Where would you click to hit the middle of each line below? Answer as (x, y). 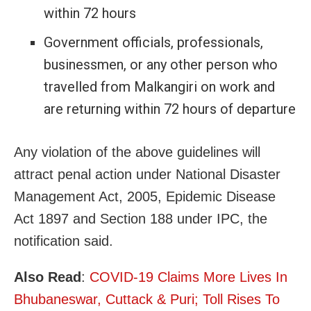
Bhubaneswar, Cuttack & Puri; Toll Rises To (147, 300)
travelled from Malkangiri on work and (159, 87)
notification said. (64, 241)
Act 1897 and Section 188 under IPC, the (141, 219)
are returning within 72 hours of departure (169, 109)
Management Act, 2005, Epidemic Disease (145, 197)
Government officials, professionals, (153, 43)
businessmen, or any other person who (160, 65)
